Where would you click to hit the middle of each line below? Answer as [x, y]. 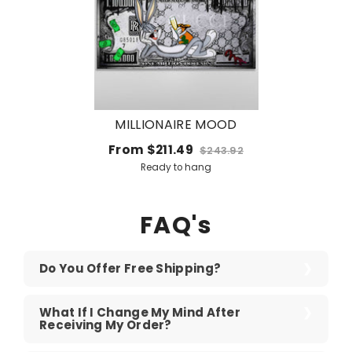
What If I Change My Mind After [140, 312]
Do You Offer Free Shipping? [130, 268]
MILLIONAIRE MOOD [176, 124]
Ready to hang [176, 167]
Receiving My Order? [106, 325]
